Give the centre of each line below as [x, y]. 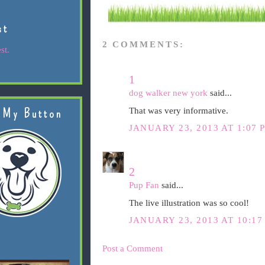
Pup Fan [144, 185]
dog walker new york [168, 93]
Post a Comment [132, 248]
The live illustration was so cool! [189, 203]
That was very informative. [178, 111]
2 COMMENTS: [143, 45]
